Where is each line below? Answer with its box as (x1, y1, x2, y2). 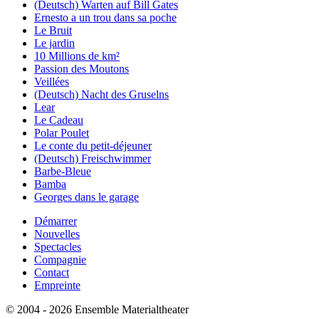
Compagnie (34, 253, 86, 266)
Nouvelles (34, 228, 80, 241)
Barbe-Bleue (34, 165, 91, 178)
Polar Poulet (34, 127, 89, 140)
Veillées (34, 75, 69, 88)
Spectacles (34, 241, 81, 253)
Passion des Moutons (34, 63, 129, 75)
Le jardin (34, 37, 75, 50)
